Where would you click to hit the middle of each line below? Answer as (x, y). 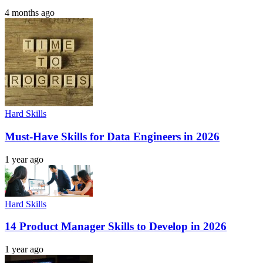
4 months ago (30, 13)
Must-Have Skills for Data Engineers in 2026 (112, 136)
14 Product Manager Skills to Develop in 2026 (116, 227)
